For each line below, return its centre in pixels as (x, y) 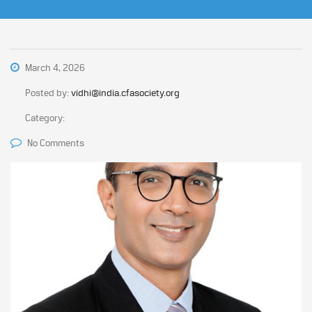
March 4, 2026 (54, 68)
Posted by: (48, 93)
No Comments (56, 143)
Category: (45, 118)
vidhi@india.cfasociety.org (125, 93)
